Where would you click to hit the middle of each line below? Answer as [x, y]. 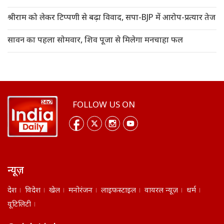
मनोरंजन [80, 190]
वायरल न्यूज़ [161, 190]
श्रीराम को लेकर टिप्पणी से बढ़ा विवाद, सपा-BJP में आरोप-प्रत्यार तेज [111, 18]
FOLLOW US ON [103, 106]
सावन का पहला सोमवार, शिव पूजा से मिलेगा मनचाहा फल [95, 41]
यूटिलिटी [19, 204]
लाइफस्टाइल [118, 190]
